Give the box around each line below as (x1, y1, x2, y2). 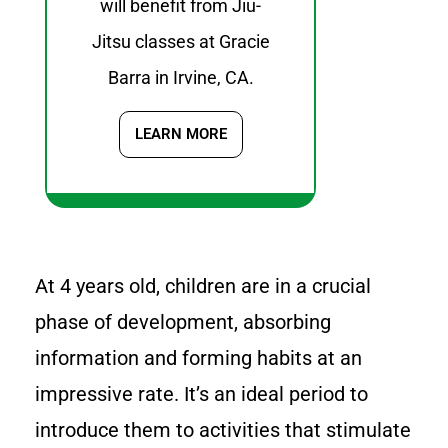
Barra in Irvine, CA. (107, 67, 254, 89)
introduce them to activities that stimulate (35, 418, 411, 443)
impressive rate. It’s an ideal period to (35, 382, 368, 407)
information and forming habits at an (35, 346, 362, 371)
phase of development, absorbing (35, 310, 331, 335)
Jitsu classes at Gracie (91, 31, 270, 53)
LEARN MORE (134, 125, 227, 144)
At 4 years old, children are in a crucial (35, 274, 371, 299)
